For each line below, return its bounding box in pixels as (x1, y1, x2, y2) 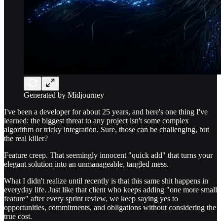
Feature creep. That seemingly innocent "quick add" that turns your (4, 150, 213, 159)
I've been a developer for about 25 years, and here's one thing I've (4, 107, 208, 116)
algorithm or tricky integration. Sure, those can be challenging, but (4, 125, 209, 134)
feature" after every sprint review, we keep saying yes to (4, 194, 178, 203)
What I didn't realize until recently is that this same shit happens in (4, 176, 208, 185)
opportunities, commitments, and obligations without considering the (4, 203, 216, 212)
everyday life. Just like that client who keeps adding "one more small (4, 185, 217, 194)
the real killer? (4, 134, 48, 143)
